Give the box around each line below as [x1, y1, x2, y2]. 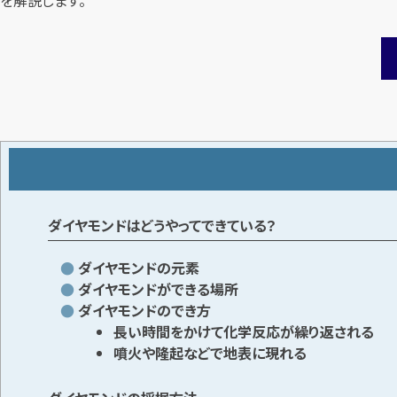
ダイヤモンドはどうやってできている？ [48, 214, 277, 236]
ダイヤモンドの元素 [78, 256, 200, 278]
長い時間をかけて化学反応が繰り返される [113, 320, 375, 342]
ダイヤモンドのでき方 [78, 299, 212, 321]
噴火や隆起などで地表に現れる [113, 341, 307, 363]
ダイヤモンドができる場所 [78, 277, 239, 300]
